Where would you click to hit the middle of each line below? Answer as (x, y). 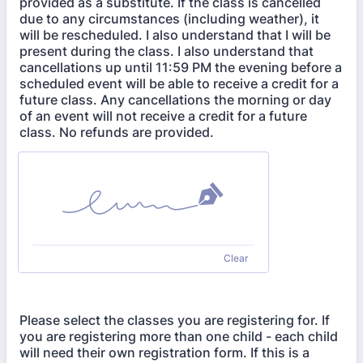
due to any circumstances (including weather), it (169, 19)
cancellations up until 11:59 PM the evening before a (181, 67)
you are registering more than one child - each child (179, 336)
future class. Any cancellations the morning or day (175, 100)
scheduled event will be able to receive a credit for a (179, 83)
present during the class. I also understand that (167, 51)
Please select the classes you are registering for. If (175, 320)
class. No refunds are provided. (117, 132)
